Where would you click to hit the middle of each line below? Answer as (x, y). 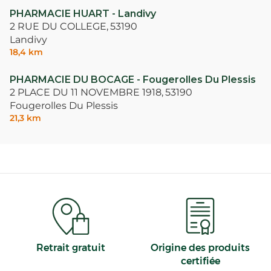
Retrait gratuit (71, 247)
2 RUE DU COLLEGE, (59, 27)
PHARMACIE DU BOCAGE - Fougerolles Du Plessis (133, 80)
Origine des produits (200, 247)
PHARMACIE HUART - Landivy (83, 14)
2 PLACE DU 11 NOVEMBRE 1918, (87, 93)
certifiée (200, 261)
